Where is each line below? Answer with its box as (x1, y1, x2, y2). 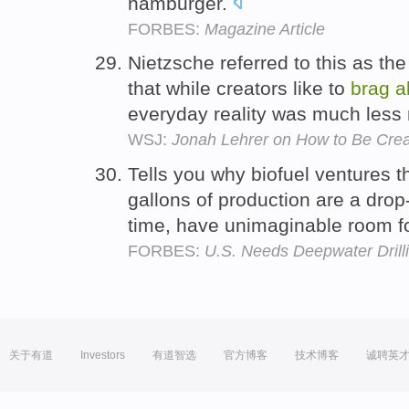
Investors (80, 349, 125, 362)
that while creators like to (128, 78, 351, 100)
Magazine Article (204, 19, 325, 38)
